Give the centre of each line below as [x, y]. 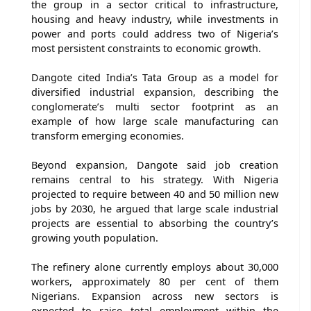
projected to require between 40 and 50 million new [155, 194]
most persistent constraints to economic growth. [146, 48]
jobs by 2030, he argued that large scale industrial [155, 208]
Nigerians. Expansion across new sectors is [155, 296]
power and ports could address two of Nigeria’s [155, 33]
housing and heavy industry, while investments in [155, 19]
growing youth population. [95, 237]
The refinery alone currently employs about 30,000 [155, 267]
